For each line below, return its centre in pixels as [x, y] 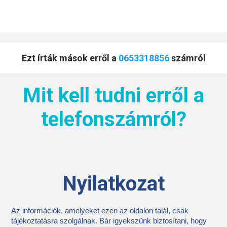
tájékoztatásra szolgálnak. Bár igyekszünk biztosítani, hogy [109, 221]
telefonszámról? [113, 119]
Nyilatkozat [113, 184]
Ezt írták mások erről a [70, 58]
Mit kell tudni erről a [113, 96]
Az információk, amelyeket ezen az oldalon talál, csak [100, 211]
